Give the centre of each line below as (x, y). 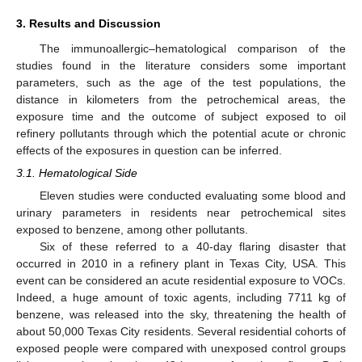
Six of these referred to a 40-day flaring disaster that (192, 247)
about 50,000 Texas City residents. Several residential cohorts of (181, 332)
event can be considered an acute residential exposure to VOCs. (181, 281)
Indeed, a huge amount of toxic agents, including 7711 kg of (181, 298)
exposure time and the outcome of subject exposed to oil (181, 117)
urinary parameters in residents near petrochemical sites (181, 213)
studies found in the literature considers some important (181, 66)
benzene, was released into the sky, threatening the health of (181, 315)
